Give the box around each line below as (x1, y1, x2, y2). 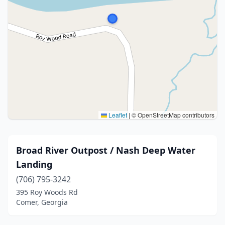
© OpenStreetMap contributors (130, 110, 214, 119)
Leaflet (107, 110, 127, 119)
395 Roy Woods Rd (16, 187, 78, 197)
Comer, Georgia (16, 197, 68, 207)
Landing (16, 158, 52, 170)
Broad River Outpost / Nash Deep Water (16, 144, 195, 156)
